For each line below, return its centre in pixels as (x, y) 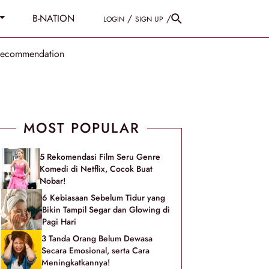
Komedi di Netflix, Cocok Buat (96, 169)
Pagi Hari (59, 222)
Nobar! (53, 181)
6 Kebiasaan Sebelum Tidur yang (104, 198)
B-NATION (53, 18)
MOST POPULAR (82, 128)
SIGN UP (149, 19)
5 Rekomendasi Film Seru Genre (100, 157)
